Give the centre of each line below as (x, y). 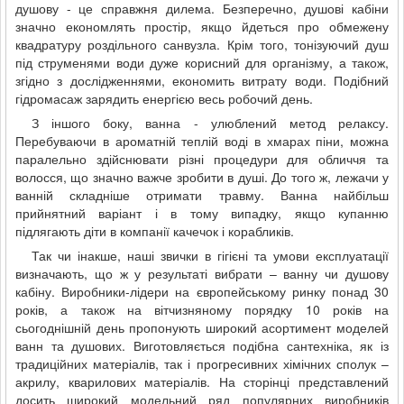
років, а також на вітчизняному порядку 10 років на (202, 309)
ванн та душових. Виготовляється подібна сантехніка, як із (202, 345)
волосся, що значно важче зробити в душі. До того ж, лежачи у (202, 177)
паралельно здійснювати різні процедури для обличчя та (202, 159)
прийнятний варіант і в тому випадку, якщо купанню (202, 213)
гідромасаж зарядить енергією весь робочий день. (164, 98)
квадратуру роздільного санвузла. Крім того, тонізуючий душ (202, 44)
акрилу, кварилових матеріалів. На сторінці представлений (202, 381)
